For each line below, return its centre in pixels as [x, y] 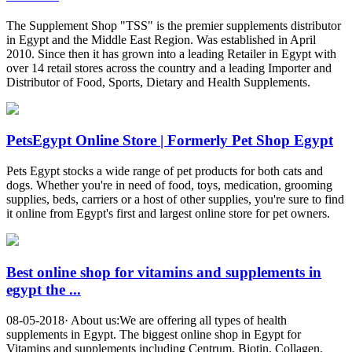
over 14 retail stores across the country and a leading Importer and [169, 68]
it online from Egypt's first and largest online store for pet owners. [168, 214]
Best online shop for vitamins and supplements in [164, 272]
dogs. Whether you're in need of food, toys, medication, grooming [169, 185]
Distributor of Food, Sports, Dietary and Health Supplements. [158, 82]
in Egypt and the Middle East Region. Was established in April [161, 39]
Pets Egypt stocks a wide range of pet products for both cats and [165, 171]
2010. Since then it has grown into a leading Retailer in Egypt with [171, 53]
